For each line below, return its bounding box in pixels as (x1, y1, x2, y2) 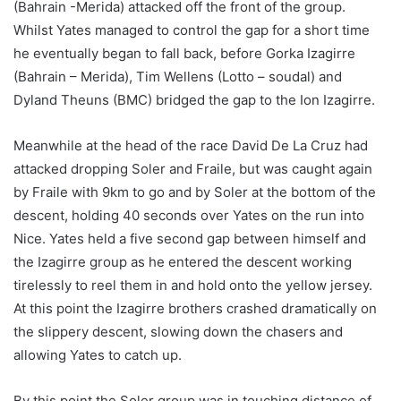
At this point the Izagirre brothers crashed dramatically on (13, 300, 377, 318)
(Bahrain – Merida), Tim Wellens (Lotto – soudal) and (13, 68, 342, 86)
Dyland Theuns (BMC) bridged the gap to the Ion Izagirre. (13, 91, 375, 109)
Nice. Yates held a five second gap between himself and (13, 230, 366, 248)
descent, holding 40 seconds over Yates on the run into (13, 207, 364, 225)
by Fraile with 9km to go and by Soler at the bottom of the (13, 183, 376, 201)
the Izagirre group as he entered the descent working (13, 253, 352, 271)
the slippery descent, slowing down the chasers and (13, 323, 343, 341)
